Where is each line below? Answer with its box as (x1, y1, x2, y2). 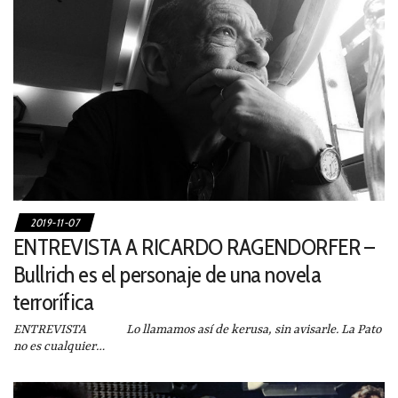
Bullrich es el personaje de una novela (13, 259, 322, 289)
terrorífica (13, 287, 94, 316)
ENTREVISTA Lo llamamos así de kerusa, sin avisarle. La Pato (13, 322, 381, 337)
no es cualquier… (13, 338, 105, 354)
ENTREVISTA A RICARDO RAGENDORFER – (13, 232, 375, 261)
